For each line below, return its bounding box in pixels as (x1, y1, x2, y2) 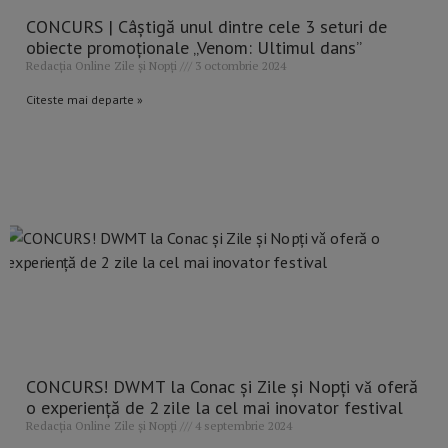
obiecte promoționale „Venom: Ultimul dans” (26, 36, 362, 60)
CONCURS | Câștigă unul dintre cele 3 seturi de (26, 15, 387, 39)
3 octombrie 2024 (192, 58, 286, 74)
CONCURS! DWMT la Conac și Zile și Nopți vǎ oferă (26, 375, 418, 399)
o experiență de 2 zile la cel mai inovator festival (26, 396, 403, 420)
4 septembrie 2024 (192, 418, 292, 434)
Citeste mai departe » (26, 92, 143, 108)
